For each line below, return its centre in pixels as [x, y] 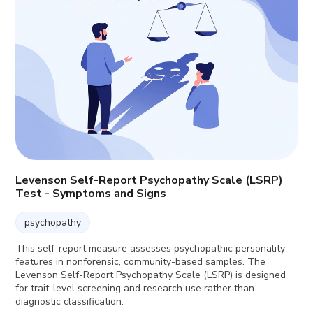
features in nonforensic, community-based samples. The [141, 261]
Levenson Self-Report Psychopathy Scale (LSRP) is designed [151, 275]
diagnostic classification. [70, 301]
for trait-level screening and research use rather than [135, 288]
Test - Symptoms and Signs [91, 193]
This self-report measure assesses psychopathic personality [151, 248]
